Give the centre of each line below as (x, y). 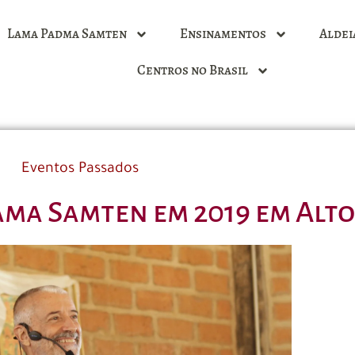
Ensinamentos (223, 34)
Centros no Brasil (192, 70)
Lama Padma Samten (67, 34)
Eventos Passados (80, 169)
